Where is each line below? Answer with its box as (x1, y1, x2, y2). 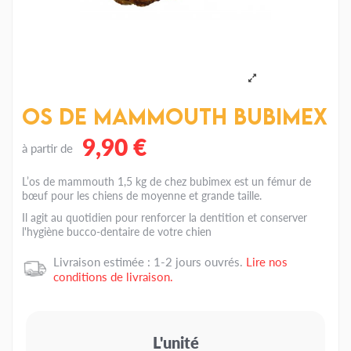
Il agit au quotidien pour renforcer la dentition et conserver (22, 208, 307, 225)
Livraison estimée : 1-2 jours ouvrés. (53, 252, 246, 270)
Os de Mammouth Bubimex (22, 103, 327, 130)
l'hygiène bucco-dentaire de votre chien (22, 223, 212, 239)
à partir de (22, 139, 76, 156)
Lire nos (246, 252, 288, 270)
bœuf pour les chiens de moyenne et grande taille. (22, 186, 262, 203)
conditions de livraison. (53, 267, 173, 284)
